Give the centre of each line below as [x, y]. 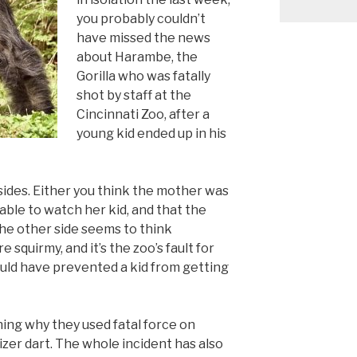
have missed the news [143, 38]
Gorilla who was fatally [143, 76]
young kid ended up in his [151, 134]
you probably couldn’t [141, 19]
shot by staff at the [134, 96]
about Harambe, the [137, 57]
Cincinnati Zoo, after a [143, 115]
